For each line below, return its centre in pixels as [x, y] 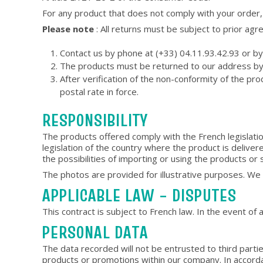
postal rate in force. [99, 92]
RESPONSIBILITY [95, 120]
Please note [69, 29]
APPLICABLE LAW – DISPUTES [139, 195]
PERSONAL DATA [95, 232]
